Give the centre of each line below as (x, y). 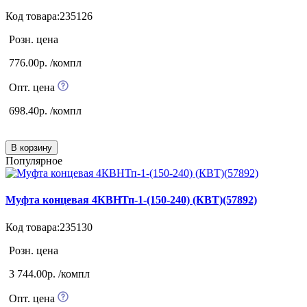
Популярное (34, 161)
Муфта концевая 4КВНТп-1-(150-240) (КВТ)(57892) (131, 200)
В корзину (32, 148)
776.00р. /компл (45, 63)
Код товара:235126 (49, 16)
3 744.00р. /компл (49, 273)
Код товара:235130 (49, 227)
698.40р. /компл (45, 111)
